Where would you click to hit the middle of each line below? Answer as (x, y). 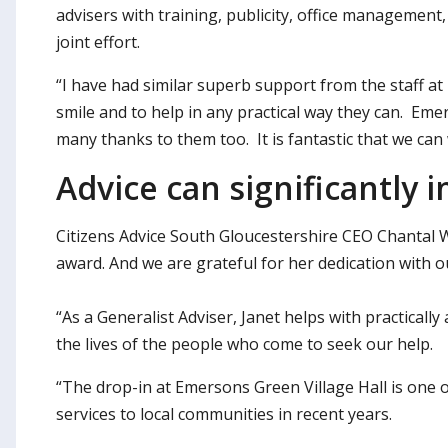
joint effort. (98, 41)
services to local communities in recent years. (224, 413)
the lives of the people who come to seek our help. (244, 343)
